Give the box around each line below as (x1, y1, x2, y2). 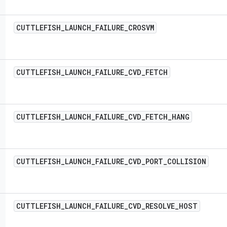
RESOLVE (145, 201, 175, 211)
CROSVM (128, 23, 154, 32)
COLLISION (167, 157, 206, 166)
